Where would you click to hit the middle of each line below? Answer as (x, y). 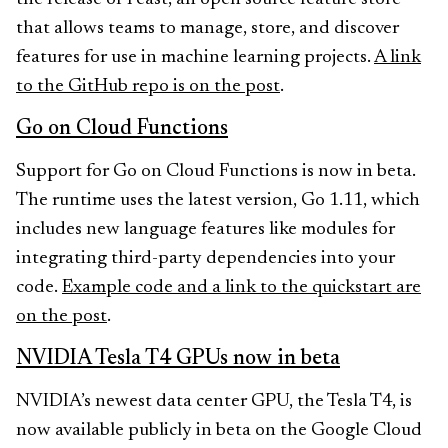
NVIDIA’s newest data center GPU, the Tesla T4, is (214, 401)
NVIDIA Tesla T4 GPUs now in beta (178, 359)
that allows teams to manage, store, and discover (207, 28)
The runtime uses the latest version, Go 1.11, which (218, 200)
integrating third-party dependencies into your (205, 258)
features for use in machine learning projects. (195, 57)
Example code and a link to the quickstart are (241, 287)
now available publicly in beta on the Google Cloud (219, 430)
